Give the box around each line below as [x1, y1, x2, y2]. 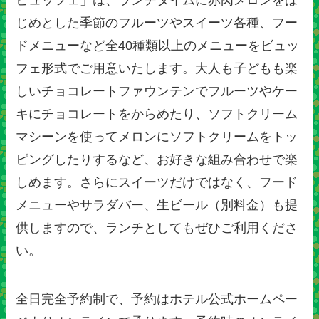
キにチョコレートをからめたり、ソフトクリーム [16, 107, 298, 122]
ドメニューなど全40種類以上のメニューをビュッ [16, 38, 300, 53]
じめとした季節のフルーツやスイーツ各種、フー [16, 16, 298, 31]
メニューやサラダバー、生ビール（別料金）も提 [16, 198, 298, 213]
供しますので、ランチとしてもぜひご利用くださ [16, 221, 298, 236]
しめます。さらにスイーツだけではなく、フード [16, 175, 298, 190]
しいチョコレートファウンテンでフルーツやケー [16, 84, 298, 99]
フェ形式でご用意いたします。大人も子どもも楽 [16, 61, 298, 76]
